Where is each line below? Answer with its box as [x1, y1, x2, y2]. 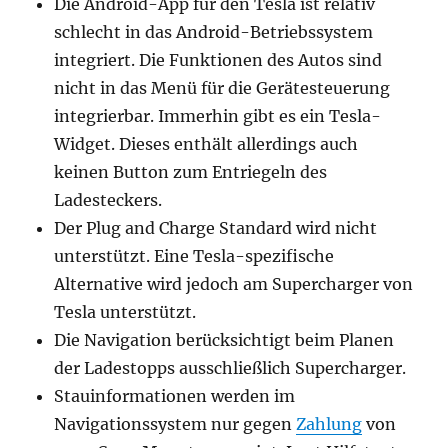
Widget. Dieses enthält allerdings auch [54, 134, 359, 154]
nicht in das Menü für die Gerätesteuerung [54, 78, 391, 98]
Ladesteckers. [54, 190, 163, 210]
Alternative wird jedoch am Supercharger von [54, 274, 414, 294]
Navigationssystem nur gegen [54, 414, 297, 434]
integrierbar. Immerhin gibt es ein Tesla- [54, 106, 382, 126]
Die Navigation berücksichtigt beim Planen [54, 330, 395, 350]
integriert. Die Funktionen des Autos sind [54, 50, 383, 70]
